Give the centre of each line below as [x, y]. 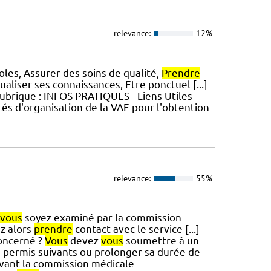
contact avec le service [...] [136, 229]
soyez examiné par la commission [102, 218]
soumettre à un [161, 241]
